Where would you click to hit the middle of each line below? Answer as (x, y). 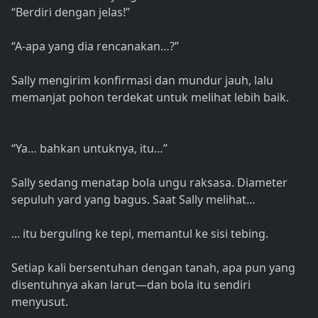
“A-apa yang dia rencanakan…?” (95, 46)
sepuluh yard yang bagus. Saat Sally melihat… (133, 200)
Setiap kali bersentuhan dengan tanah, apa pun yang (153, 268)
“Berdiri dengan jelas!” (71, 12)
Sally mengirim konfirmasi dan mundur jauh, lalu (142, 81)
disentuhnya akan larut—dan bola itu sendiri (131, 285)
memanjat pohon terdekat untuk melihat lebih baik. (150, 98)
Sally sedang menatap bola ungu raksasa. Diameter (149, 183)
